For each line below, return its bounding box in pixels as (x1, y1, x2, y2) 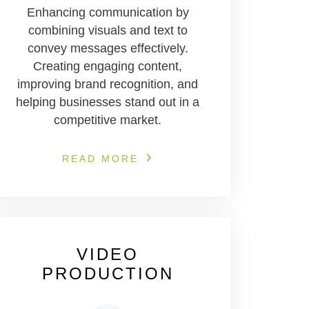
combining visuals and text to (28, 23, 188, 37)
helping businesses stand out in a (16, 95, 199, 109)
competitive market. (54, 113, 161, 127)
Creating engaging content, (33, 59, 182, 73)
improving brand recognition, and (17, 77, 198, 91)
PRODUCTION (41, 264, 174, 283)
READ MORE (62, 153, 139, 164)
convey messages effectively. (27, 41, 188, 55)
